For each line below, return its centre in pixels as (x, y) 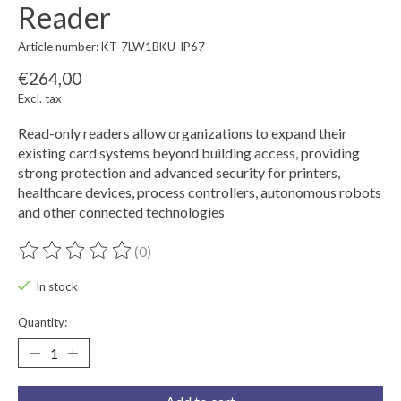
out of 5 (223, 259)
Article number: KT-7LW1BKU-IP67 (111, 46)
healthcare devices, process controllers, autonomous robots (200, 192)
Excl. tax (40, 99)
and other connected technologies (121, 212)
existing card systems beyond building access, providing (189, 153)
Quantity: (43, 322)
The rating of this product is (104, 259)
